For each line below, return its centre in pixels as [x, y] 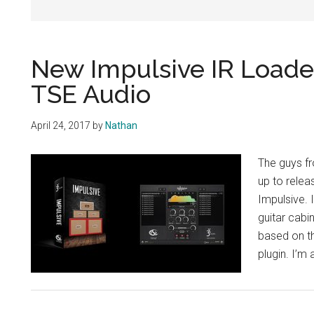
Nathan [121, 125]
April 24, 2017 [61, 125]
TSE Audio [91, 94]
